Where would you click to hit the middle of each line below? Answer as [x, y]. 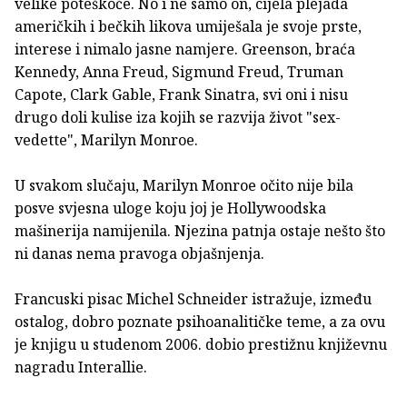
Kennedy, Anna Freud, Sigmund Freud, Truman [179, 71]
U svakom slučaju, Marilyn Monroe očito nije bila [184, 185]
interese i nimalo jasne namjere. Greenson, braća [185, 49]
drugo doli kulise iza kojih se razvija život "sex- [178, 117]
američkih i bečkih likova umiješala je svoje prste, [188, 26]
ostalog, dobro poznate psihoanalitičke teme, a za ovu [200, 321]
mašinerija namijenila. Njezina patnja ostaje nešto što [200, 230]
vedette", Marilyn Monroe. [106, 139]
